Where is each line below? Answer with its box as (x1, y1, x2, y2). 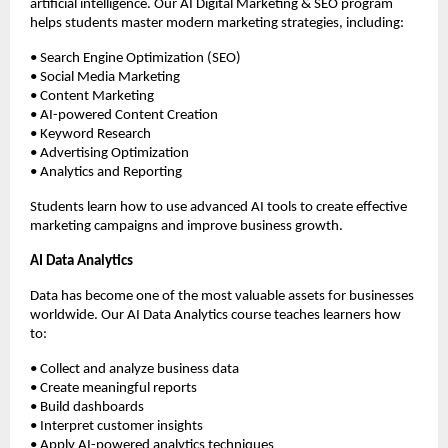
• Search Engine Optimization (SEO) (30, 51, 241, 67)
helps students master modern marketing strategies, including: (30, 16, 404, 32)
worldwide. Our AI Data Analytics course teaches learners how (30, 308, 401, 324)
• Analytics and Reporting (30, 165, 182, 181)
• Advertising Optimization (30, 146, 189, 162)
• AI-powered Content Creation (30, 108, 218, 124)
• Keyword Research (30, 127, 151, 143)
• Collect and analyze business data (30, 362, 239, 378)
